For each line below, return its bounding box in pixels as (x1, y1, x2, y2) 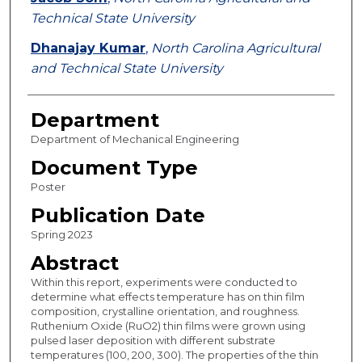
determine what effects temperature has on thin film (30, 290, 305, 304)
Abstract (30, 251, 119, 276)
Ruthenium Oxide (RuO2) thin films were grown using (30, 319, 305, 333)
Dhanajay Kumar (30, 40, 145, 57)
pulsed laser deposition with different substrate (30, 334, 276, 347)
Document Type (30, 156, 198, 180)
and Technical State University (30, 61, 223, 77)
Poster (30, 180, 65, 194)
